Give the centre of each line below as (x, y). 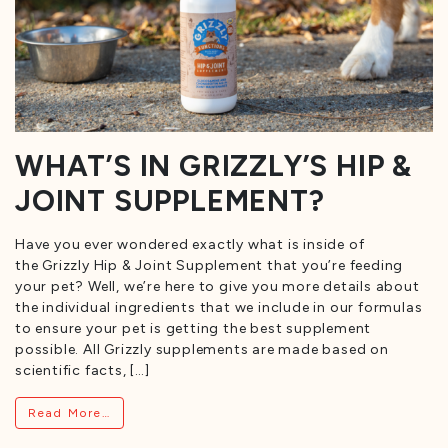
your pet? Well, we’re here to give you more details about (217, 287)
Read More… (69, 413)
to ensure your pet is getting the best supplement (193, 329)
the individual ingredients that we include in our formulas (219, 308)
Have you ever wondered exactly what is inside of (190, 245)
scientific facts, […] (82, 371)
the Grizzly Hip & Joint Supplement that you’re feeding (209, 266)
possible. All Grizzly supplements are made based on (202, 350)
